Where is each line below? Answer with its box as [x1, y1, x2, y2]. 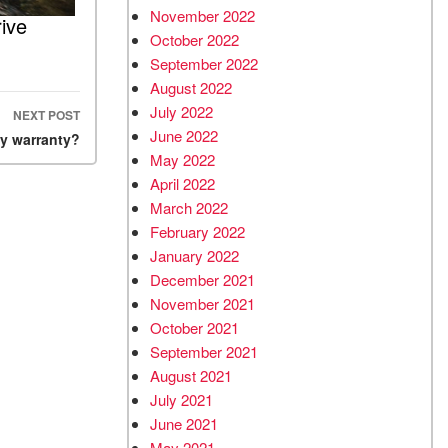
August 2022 [150, 77, 232, 98]
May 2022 [150, 149, 215, 170]
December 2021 [150, 269, 255, 290]
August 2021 [150, 365, 232, 386]
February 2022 [150, 221, 245, 242]
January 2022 [150, 245, 239, 266]
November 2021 [150, 293, 255, 314]
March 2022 [150, 197, 228, 218]
